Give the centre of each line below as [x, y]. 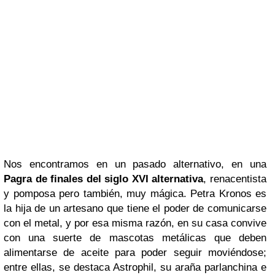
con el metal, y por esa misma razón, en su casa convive [135, 223]
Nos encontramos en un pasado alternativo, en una [135, 164]
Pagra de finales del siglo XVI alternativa [104, 179]
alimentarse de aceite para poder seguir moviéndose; [135, 252]
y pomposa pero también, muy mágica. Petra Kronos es [135, 193]
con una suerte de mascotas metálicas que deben [135, 238]
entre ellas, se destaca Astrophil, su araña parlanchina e [135, 267]
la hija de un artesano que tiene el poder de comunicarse [135, 208]
